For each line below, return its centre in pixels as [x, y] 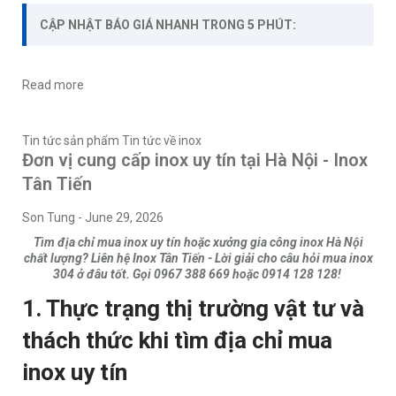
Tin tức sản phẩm [71, 141]
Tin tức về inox [162, 141]
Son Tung [49, 218]
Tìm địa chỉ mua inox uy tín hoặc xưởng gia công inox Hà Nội [198, 243]
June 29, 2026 [124, 218]
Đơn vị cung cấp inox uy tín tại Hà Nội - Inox [195, 160]
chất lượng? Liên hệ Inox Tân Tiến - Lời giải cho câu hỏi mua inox [198, 259]
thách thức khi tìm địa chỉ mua [177, 341]
